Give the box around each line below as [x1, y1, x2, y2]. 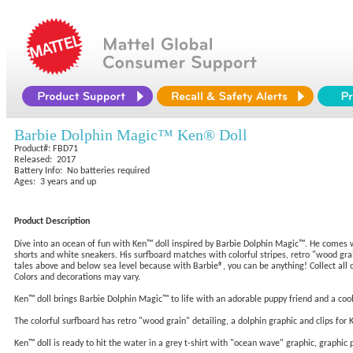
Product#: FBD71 [14, 144, 78, 154]
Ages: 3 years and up [14, 177, 96, 187]
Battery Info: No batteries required [14, 166, 150, 176]
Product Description [14, 217, 90, 226]
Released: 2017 [14, 155, 76, 165]
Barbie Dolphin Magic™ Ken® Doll [14, 126, 247, 143]
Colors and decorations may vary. [14, 273, 140, 282]
